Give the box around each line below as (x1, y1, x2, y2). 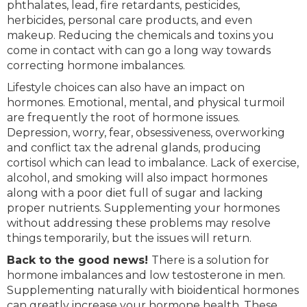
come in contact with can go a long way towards (7, 44, 271, 58)
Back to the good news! (7, 254, 151, 267)
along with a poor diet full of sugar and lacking (7, 186, 263, 200)
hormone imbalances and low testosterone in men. (7, 269, 285, 282)
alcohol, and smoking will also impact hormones (7, 171, 267, 185)
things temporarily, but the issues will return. (7, 232, 251, 245)
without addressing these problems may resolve (7, 217, 271, 230)
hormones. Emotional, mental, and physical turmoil (7, 96, 285, 110)
